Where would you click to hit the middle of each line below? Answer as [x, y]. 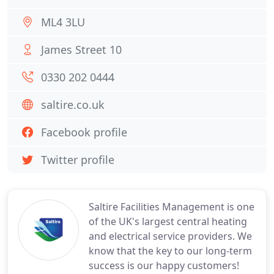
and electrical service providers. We [170, 236]
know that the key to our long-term [170, 251]
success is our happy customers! [164, 265]
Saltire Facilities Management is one [172, 207]
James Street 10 [81, 50]
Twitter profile [78, 160]
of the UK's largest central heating [168, 221]
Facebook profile [84, 132]
